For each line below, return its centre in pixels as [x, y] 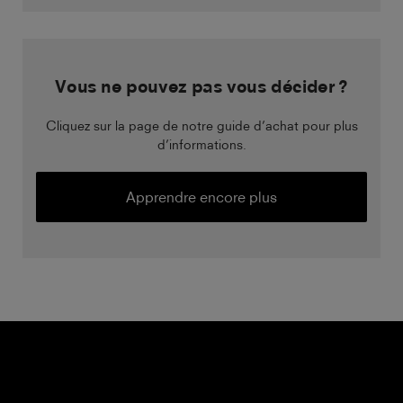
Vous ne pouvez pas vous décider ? [201, 87]
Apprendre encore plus [201, 197]
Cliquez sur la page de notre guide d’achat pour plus [201, 126]
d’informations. [201, 145]
